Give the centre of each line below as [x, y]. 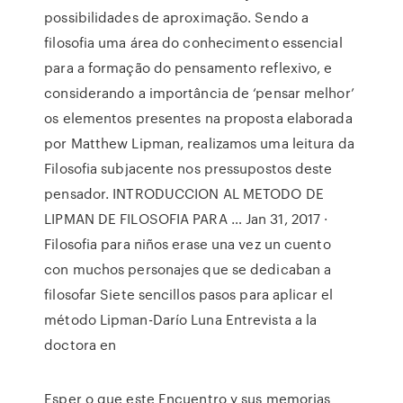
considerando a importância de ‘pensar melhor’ [199, 93]
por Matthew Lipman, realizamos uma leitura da [199, 143]
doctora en [81, 345]
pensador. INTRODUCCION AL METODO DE [184, 193]
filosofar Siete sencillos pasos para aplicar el [188, 294]
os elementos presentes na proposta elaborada [198, 118]
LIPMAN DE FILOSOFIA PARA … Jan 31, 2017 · [186, 219]
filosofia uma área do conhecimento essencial [193, 42]
